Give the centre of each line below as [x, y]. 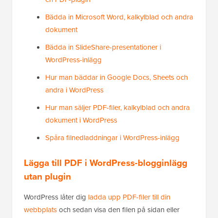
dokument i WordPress [81, 120]
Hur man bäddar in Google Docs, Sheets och [117, 77]
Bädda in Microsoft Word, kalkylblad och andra [119, 17]
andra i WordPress [74, 90]
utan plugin [47, 176]
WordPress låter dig [56, 197]
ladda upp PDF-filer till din [129, 197]
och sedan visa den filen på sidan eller [118, 210]
